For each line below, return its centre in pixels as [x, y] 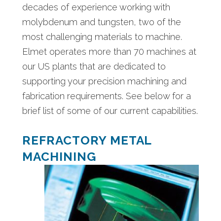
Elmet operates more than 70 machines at [109, 51]
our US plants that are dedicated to [94, 66]
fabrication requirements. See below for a [106, 96]
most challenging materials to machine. [102, 37]
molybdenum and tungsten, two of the [101, 22]
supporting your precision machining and [104, 81]
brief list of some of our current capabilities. [110, 110]
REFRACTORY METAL [87, 140]
